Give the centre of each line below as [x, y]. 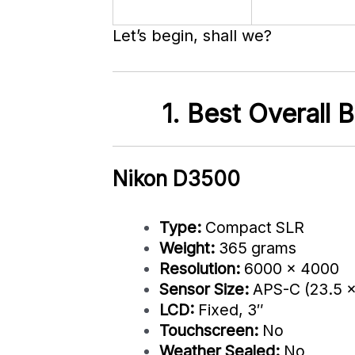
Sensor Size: [204, 290]
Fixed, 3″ [229, 310]
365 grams [255, 248]
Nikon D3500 [176, 179]
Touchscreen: [208, 331]
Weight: [187, 248]
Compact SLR [252, 228]
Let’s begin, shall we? [192, 36]
